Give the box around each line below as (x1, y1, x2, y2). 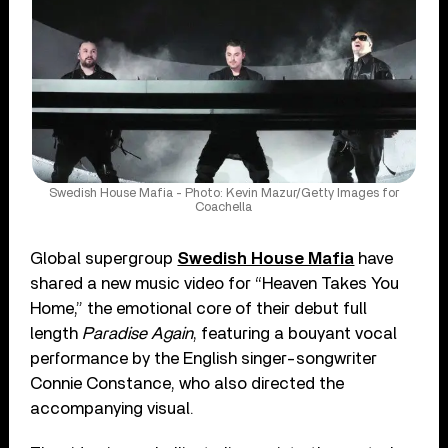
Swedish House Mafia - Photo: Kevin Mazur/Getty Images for (48, 186, 399, 200)
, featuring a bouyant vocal (193, 324, 398, 342)
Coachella (195, 200, 253, 214)
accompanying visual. (30, 399, 195, 417)
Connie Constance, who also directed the (30, 374, 345, 392)
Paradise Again (82, 324, 194, 342)
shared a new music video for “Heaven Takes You (30, 274, 400, 292)
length (30, 324, 83, 342)
